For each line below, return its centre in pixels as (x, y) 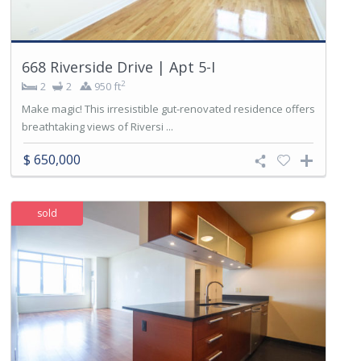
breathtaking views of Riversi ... (98, 127)
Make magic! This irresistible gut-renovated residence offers (168, 109)
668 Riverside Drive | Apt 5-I (118, 67)
